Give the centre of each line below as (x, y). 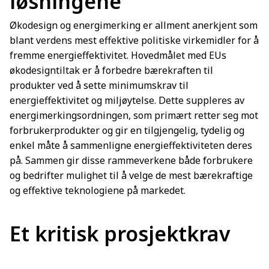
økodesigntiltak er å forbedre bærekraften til (111, 71)
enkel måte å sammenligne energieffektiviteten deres (131, 146)
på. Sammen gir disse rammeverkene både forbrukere (131, 161)
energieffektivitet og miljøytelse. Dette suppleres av (127, 101)
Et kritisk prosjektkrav (120, 234)
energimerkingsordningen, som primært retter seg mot (134, 116)
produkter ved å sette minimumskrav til (99, 86)
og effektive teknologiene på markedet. (98, 191)
